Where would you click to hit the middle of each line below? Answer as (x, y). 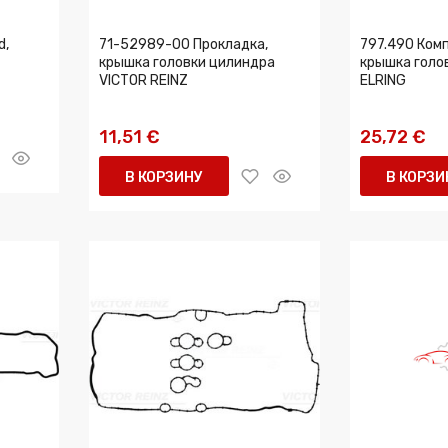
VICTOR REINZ (143, 80)
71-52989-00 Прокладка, (183, 44)
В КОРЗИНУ (164, 177)
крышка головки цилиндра (187, 62)
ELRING (383, 80)
